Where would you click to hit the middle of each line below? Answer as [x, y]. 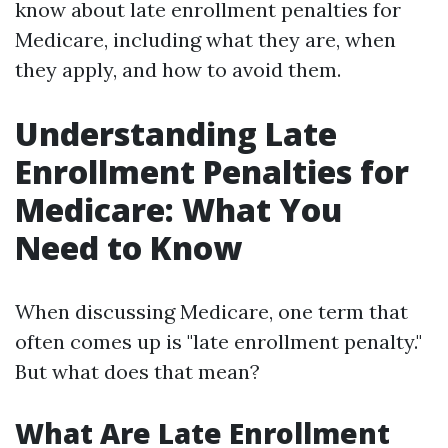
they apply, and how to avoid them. [178, 69]
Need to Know [128, 247]
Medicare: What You [178, 209]
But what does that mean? [137, 371]
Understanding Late [176, 133]
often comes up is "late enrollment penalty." [218, 341]
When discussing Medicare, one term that [211, 311]
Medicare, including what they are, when [205, 39]
